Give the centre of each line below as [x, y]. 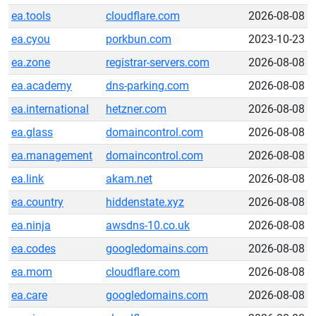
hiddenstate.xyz [145, 202]
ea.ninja [31, 225]
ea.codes [34, 249]
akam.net [129, 179]
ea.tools [31, 16]
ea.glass [32, 132]
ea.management [52, 156]
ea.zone [31, 62]
